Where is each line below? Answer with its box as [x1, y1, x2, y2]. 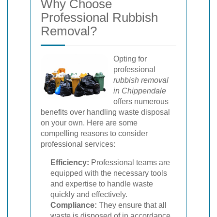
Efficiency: [50, 158, 89, 167]
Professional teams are [89, 158, 170, 167]
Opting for [113, 55, 147, 63]
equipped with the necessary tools [50, 169, 167, 177]
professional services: [41, 140, 115, 148]
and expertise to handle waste [50, 180, 153, 188]
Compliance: [50, 201, 97, 209]
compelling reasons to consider [41, 129, 148, 138]
